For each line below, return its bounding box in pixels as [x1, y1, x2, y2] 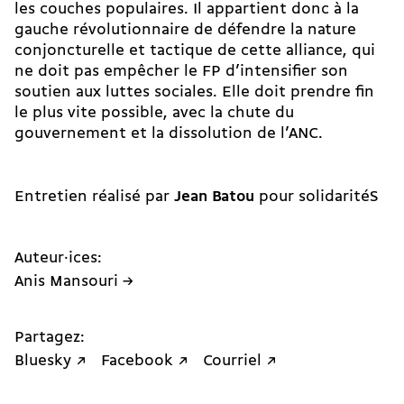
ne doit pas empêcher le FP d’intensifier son [14, 64, 348, 80]
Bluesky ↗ [14, 353, 87, 370]
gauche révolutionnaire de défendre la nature [14, 23, 356, 39]
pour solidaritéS [254, 189, 378, 206]
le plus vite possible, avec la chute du [14, 106, 294, 122]
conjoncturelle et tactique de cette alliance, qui [14, 43, 375, 60]
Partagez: [14, 330, 85, 346]
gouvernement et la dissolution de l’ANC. [14, 126, 323, 142]
